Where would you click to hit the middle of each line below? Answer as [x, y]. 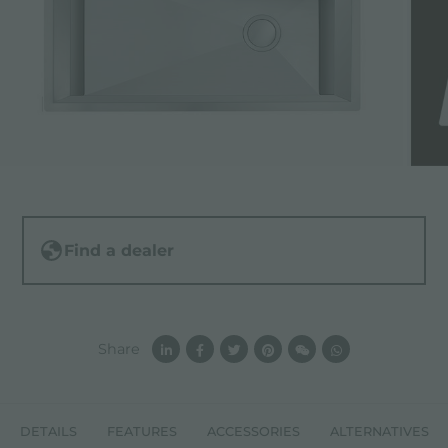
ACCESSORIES [253, 432]
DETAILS [48, 432]
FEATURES [141, 432]
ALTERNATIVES [379, 432]
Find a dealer [119, 251]
